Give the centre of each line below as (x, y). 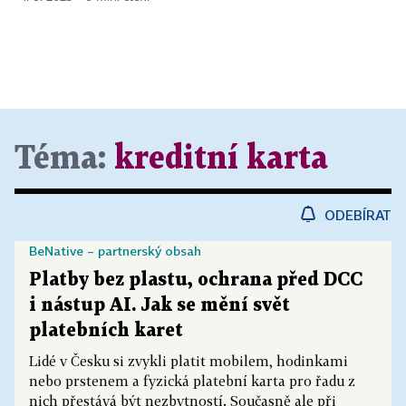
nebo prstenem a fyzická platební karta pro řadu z (192, 381)
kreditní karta (221, 159)
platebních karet (106, 331)
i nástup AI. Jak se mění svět (159, 306)
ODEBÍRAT (358, 215)
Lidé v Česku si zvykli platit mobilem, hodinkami (188, 361)
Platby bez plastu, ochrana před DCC (196, 280)
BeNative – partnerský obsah (115, 251)
